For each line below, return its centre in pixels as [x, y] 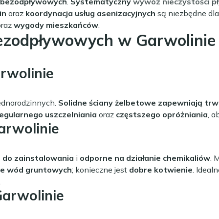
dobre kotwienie [161, 169]
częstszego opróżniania [162, 114]
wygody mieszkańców [56, 25]
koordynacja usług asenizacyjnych [90, 13]
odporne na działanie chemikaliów [145, 158]
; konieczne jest [100, 169]
